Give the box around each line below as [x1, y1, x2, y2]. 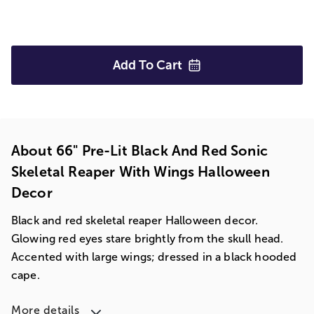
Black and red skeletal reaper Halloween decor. [11, 214, 259, 226]
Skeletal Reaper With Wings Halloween [11, 164, 270, 179]
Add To [113, 58, 156, 72]
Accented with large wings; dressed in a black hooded [11, 251, 297, 263]
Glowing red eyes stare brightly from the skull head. [11, 233, 284, 245]
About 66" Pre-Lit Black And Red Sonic [11, 143, 268, 158]
